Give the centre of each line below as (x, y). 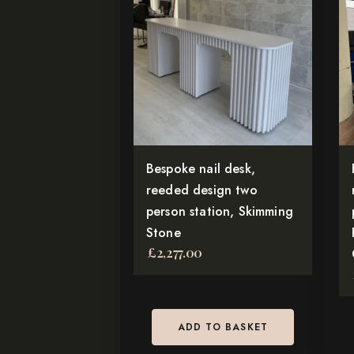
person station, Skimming (220, 211)
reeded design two (202, 190)
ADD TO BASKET (223, 327)
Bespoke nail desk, (201, 169)
